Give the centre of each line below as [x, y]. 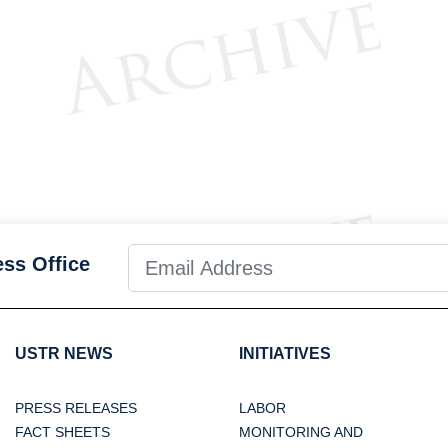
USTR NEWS [64, 354]
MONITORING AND [301, 432]
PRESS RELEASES [76, 408]
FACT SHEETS [62, 432]
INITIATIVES [285, 354]
